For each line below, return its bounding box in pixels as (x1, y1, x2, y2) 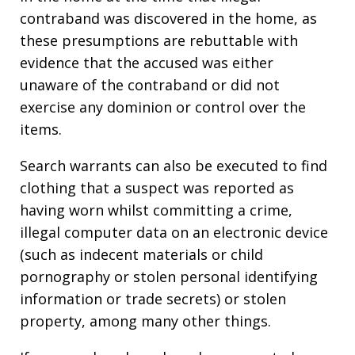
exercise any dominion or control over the (20, 97, 306, 117)
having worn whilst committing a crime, (20, 200, 292, 220)
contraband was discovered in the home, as (20, 9, 317, 29)
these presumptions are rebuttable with (20, 31, 298, 51)
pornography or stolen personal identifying (20, 267, 318, 287)
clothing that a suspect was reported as (20, 178, 294, 198)
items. (20, 120, 62, 139)
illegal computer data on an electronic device (20, 223, 328, 242)
